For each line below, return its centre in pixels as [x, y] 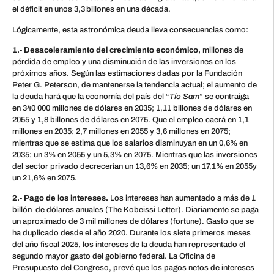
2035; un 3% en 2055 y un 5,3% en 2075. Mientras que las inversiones [135, 155]
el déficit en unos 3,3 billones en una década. [91, 9]
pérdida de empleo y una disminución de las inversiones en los [124, 62]
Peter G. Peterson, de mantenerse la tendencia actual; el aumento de [135, 85]
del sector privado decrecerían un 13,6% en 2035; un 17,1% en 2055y [135, 167]
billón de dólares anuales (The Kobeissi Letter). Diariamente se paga [135, 210]
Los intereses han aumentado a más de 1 [182, 198]
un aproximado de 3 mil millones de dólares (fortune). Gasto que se [133, 222]
